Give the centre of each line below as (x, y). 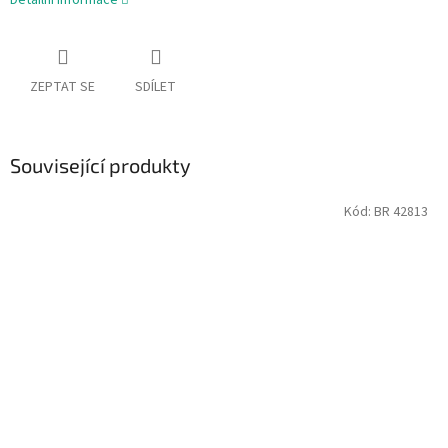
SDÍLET (155, 87)
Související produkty (100, 165)
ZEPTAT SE (62, 87)
